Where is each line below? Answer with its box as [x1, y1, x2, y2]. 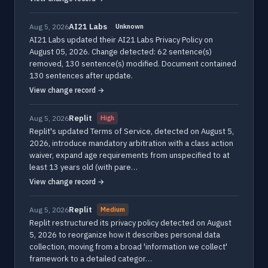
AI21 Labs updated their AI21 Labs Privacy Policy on [29, 35, 213, 45]
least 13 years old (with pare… [29, 162, 138, 172]
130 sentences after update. [29, 71, 133, 81]
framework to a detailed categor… [29, 254, 152, 264]
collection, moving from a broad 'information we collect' [29, 242, 227, 252]
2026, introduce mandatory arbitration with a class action [29, 138, 233, 148]
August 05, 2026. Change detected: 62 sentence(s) [29, 47, 212, 57]
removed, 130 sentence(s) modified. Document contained [29, 59, 236, 69]
